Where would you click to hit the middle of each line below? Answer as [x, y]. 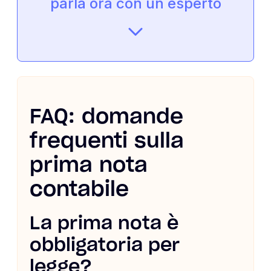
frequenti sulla [107, 142]
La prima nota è [104, 224]
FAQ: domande [106, 118]
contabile [79, 190]
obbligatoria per [105, 246]
